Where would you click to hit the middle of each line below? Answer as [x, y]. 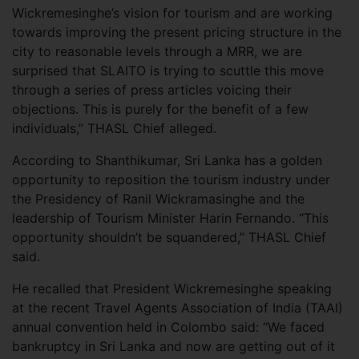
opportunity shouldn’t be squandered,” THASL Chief [169, 237]
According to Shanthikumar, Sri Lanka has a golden [167, 160]
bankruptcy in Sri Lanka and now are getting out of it [173, 346]
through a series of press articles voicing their [152, 89]
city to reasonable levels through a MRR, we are [157, 51]
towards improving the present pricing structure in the [177, 32]
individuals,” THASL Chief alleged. [114, 128]
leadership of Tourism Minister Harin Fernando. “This [170, 218]
